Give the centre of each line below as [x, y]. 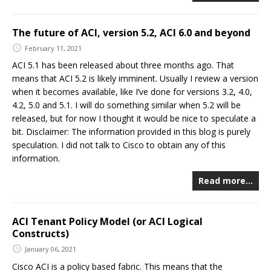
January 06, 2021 [51, 249]
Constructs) [41, 234]
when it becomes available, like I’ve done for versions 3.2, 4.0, [132, 92]
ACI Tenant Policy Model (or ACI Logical [107, 222]
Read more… [226, 181]
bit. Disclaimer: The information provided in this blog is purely [131, 132]
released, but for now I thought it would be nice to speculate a [134, 119]
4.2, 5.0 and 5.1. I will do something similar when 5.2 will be [126, 105]
